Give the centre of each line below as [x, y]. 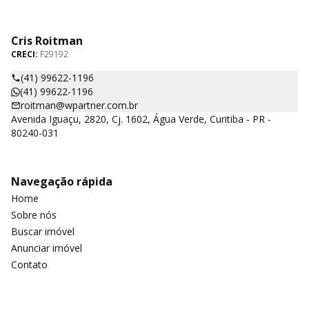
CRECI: [26, 54]
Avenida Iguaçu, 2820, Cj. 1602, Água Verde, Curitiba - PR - [141, 119]
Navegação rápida [62, 181]
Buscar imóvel [43, 231]
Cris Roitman [47, 41]
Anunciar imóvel [47, 248]
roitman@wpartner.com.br [79, 105]
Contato [29, 265]
